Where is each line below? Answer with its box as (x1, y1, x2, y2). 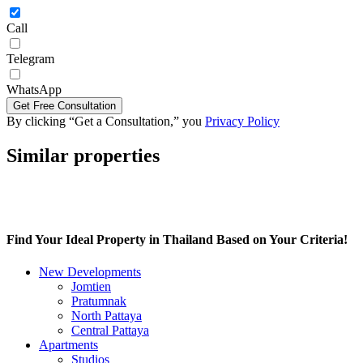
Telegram (6, 52, 54, 66)
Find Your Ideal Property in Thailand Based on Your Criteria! (6, 233, 348, 247)
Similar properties (6, 145, 160, 167)
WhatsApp (6, 83, 62, 97)
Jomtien (71, 279, 111, 293)
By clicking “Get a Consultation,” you (6, 114, 205, 129)
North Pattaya (71, 308, 142, 322)
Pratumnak (71, 293, 126, 308)
